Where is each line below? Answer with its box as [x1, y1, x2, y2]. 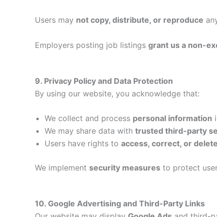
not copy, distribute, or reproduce [76, 15, 203, 25]
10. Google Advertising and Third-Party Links [35, 198, 205, 208]
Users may [35, 15, 76, 25]
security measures [89, 163, 160, 173]
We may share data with [45, 126, 135, 136]
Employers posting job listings [35, 40, 148, 50]
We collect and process [45, 113, 133, 124]
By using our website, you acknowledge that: [35, 88, 200, 98]
